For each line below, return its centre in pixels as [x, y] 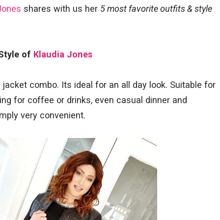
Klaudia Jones [63, 54]
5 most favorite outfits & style [156, 8]
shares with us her [61, 8]
